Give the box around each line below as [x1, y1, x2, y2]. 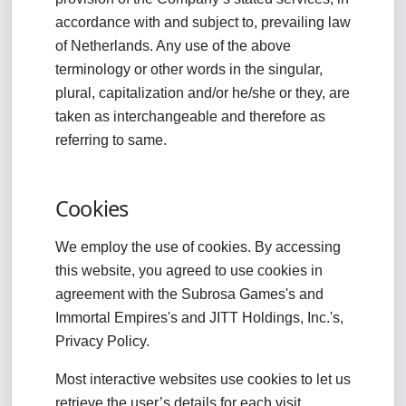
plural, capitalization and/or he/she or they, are [55, 85, 350, 101]
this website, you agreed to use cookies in [55, 263, 323, 278]
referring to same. [55, 132, 167, 148]
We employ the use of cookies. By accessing [55, 239, 341, 255]
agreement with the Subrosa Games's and [55, 286, 324, 302]
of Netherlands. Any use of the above [55, 38, 291, 53]
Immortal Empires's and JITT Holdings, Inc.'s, [55, 310, 343, 325]
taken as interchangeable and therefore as [55, 109, 325, 124]
